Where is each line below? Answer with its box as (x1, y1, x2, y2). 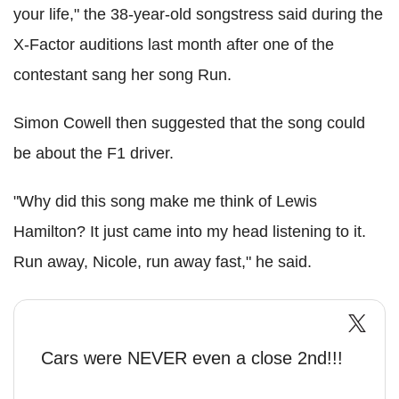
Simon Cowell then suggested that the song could (13, 114, 365, 133)
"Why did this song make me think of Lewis (13, 192, 317, 211)
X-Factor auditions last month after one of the (13, 36, 334, 54)
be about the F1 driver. (13, 144, 174, 163)
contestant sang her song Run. (13, 66, 232, 85)
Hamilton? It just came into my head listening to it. (13, 223, 366, 241)
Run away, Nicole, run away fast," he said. (13, 253, 312, 272)
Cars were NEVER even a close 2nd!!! (41, 348, 343, 369)
